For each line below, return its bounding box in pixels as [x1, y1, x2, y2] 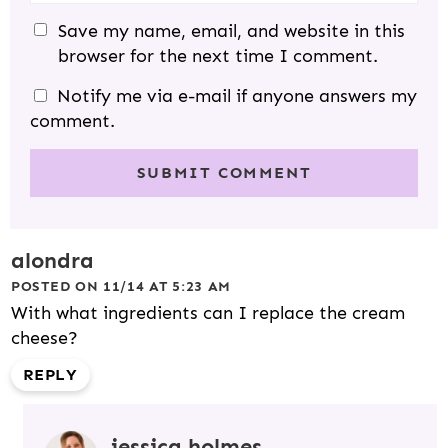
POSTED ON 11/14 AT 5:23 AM [11, 278, 232, 296]
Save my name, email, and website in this [58, 20, 405, 43]
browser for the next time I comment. [58, 45, 378, 68]
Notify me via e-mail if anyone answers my [57, 85, 417, 108]
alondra [11, 247, 94, 275]
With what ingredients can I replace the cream [11, 302, 405, 325]
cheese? [11, 327, 78, 350]
